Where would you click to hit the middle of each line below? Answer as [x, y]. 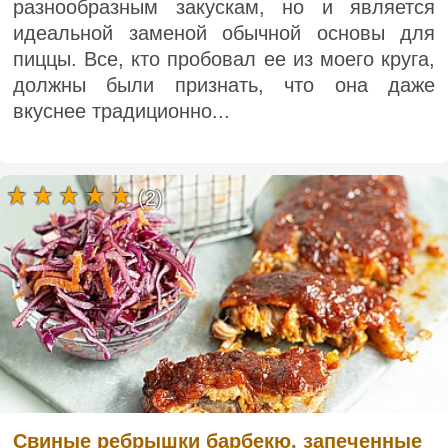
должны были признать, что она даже [224, 85]
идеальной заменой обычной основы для [224, 33]
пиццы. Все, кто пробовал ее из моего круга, [224, 59]
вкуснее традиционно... [121, 111]
